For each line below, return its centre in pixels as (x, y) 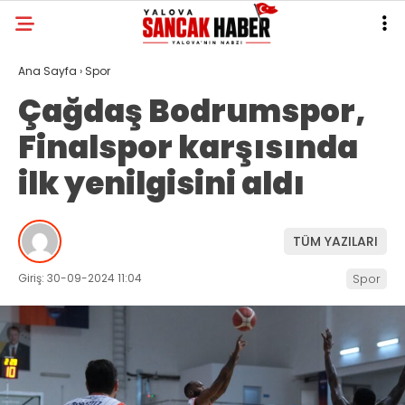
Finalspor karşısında (188, 147)
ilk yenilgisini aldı (161, 184)
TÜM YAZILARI (335, 241)
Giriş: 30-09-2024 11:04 (80, 278)
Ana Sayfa (47, 71)
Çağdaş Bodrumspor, (192, 111)
